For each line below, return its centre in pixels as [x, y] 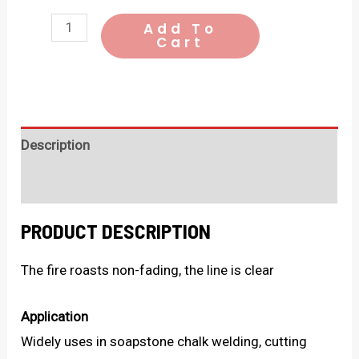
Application [55, 316]
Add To [180, 28]
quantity [45, 74]
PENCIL [42, 49]
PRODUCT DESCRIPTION [116, 230]
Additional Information [90, 184]
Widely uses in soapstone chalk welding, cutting [164, 341]
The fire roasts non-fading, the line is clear [148, 270]
